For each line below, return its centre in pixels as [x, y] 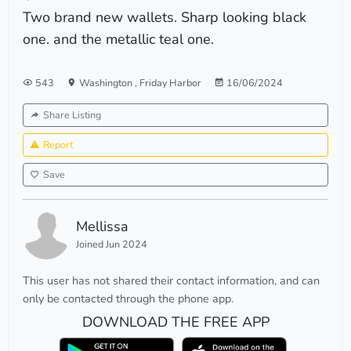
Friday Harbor [170, 83]
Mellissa [102, 227]
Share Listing [72, 115]
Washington [107, 83]
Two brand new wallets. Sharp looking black [165, 18]
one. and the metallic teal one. [118, 40]
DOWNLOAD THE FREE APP [175, 322]
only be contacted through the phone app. [128, 299]
